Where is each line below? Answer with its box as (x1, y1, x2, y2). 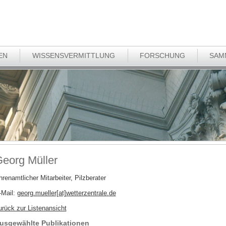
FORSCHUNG (140, 51, 186, 60)
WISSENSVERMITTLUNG (32, 51, 116, 60)
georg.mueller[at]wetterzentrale (17, 189, 107, 197)
